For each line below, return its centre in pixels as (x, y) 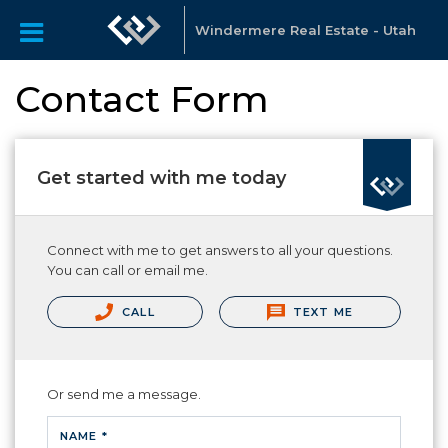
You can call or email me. (127, 270)
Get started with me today (161, 177)
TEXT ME (321, 312)
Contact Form (142, 99)
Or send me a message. (124, 394)
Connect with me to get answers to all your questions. (220, 250)
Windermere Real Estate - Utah (305, 30)
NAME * (84, 436)
